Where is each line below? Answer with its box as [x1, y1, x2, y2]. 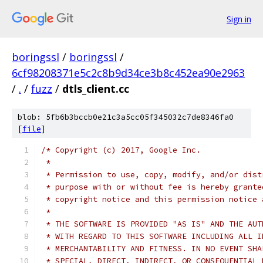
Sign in [227, 13, 251, 25]
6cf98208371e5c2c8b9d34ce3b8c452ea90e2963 [12, 66, 245, 80]
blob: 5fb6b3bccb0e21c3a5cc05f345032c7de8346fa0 [18, 112, 234, 122]
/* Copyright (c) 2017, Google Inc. [41, 145, 201, 155]
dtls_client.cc [62, 82, 129, 96]
